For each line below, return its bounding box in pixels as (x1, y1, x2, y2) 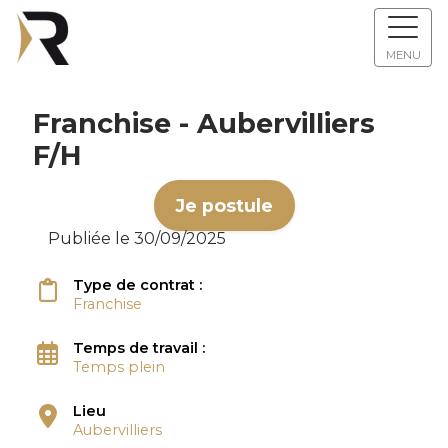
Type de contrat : (72, 276, 206, 294)
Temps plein (72, 358, 165, 376)
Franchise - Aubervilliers (32, 107, 375, 140)
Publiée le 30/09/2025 (47, 229, 226, 248)
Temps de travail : (72, 339, 209, 357)
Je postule (175, 195, 273, 216)
